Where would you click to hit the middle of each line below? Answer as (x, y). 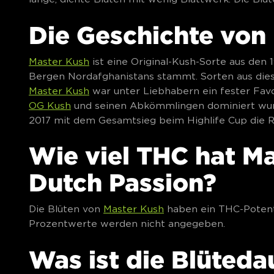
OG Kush (50, 105)
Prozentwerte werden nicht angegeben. (127, 224)
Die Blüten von (66, 209)
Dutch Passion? (123, 183)
